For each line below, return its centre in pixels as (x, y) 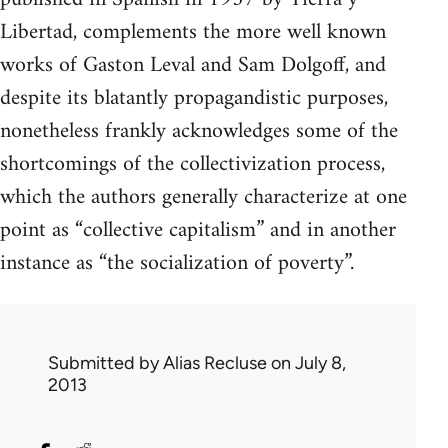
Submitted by (105, 362)
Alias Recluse (215, 362)
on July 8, (306, 362)
